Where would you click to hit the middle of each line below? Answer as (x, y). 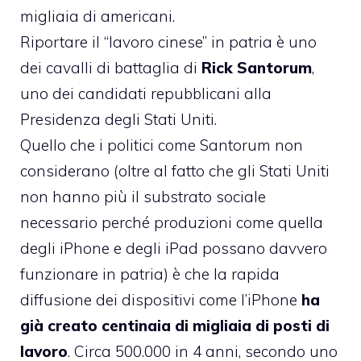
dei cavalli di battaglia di (111, 67)
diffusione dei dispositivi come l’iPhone (161, 299)
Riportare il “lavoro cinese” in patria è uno (168, 41)
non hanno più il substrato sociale (143, 196)
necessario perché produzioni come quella (172, 222)
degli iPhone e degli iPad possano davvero (174, 248)
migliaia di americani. (98, 16)
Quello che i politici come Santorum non (162, 145)
